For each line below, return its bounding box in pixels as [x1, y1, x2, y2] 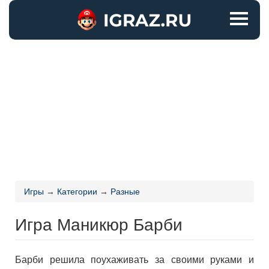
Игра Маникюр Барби [15, 211, 183, 235]
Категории [57, 187, 97, 196]
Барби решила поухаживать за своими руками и [15, 255, 254, 265]
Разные [110, 187, 140, 196]
